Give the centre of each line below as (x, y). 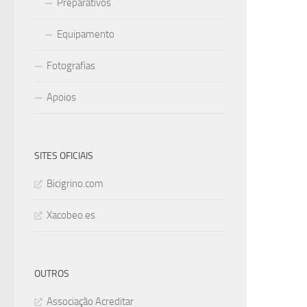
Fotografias (71, 66)
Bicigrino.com (75, 184)
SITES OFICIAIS (64, 156)
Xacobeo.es (71, 215)
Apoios (61, 97)
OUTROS (52, 274)
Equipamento (86, 34)
